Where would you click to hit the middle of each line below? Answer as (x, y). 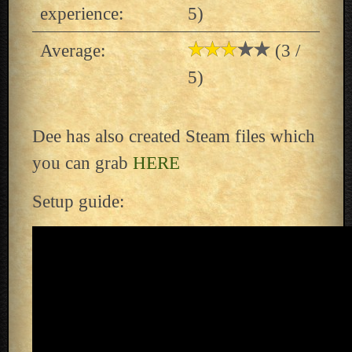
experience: (81, 13)
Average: (72, 50)
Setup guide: (78, 201)
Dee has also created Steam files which (173, 136)
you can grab (82, 162)
